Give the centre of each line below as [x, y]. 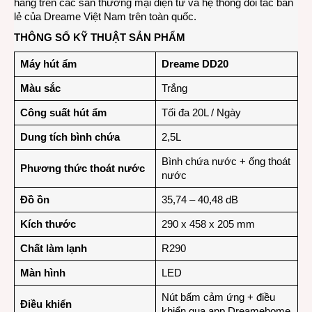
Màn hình [42, 273]
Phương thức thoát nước [82, 169]
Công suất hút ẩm [63, 113]
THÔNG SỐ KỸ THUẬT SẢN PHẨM [100, 38]
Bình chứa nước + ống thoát [226, 162]
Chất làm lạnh [53, 249]
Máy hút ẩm [48, 64]
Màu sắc [40, 88]
